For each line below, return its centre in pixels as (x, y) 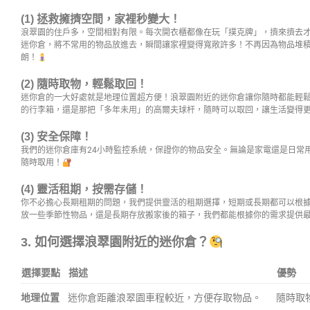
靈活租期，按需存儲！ (92, 190)
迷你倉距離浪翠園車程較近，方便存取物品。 (165, 297)
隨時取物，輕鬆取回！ (92, 84)
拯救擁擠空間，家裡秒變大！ (109, 19)
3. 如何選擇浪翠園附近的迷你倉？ (115, 243)
